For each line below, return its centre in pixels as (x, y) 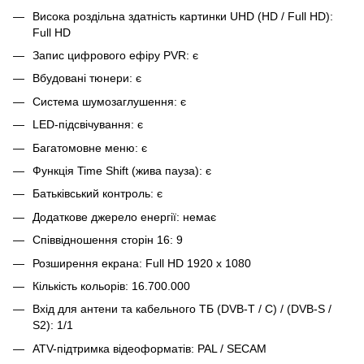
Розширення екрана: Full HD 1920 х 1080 (142, 263)
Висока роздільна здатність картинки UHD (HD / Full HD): (183, 16)
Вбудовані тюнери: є (87, 78)
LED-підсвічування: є (88, 125)
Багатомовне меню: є (90, 147)
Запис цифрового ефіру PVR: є (115, 55)
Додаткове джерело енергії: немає (128, 217)
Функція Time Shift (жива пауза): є (122, 170)
